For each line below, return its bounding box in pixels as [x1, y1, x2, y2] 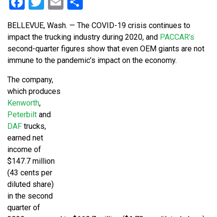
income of [7, 144, 41, 154]
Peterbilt [7, 109, 37, 119]
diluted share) [7, 179, 54, 189]
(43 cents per [7, 168, 52, 177]
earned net [7, 133, 43, 142]
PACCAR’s [160, 32, 194, 42]
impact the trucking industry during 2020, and [7, 32, 160, 42]
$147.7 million [7, 156, 55, 166]
